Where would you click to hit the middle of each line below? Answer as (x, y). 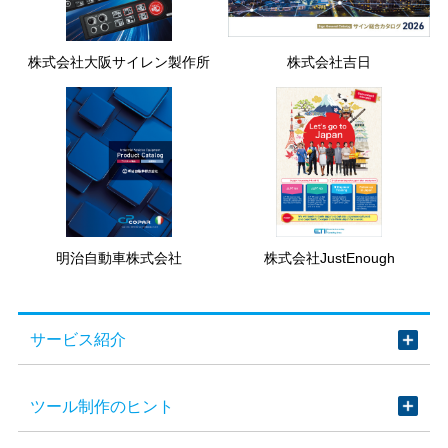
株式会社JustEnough (329, 257)
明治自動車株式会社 (118, 257)
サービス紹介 (77, 339)
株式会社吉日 (329, 61)
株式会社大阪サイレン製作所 (118, 61)
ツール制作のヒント (101, 405)
